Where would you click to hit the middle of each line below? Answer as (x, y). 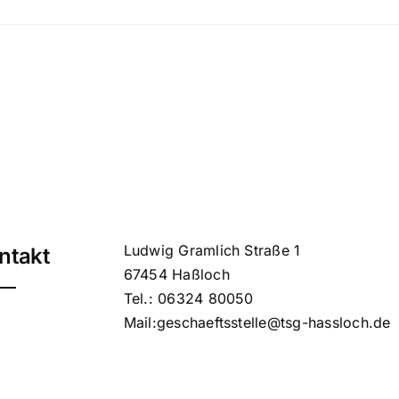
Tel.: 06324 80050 (188, 298)
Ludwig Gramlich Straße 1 (212, 250)
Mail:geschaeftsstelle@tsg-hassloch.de (257, 322)
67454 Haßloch (176, 274)
